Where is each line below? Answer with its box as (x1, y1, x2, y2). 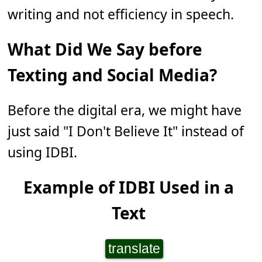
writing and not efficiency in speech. (8, 4, 235, 23)
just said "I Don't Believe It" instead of (8, 121, 244, 140)
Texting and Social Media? (8, 63, 218, 86)
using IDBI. (8, 142, 78, 161)
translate (108, 240, 160, 256)
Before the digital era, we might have (8, 100, 242, 119)
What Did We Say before (8, 37, 203, 60)
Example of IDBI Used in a (23, 175, 234, 198)
